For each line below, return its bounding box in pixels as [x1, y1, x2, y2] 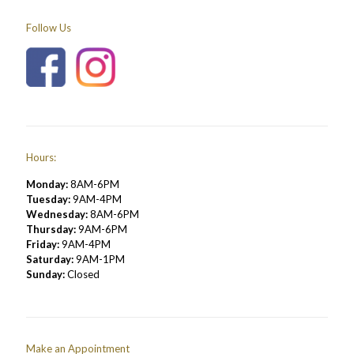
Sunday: [26, 268, 65, 281]
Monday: [26, 178, 68, 190]
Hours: [26, 151, 56, 164]
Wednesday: [26, 208, 88, 220]
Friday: [26, 238, 59, 250]
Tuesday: [26, 193, 70, 205]
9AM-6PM [76, 223, 127, 235]
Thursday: [26, 223, 76, 235]
